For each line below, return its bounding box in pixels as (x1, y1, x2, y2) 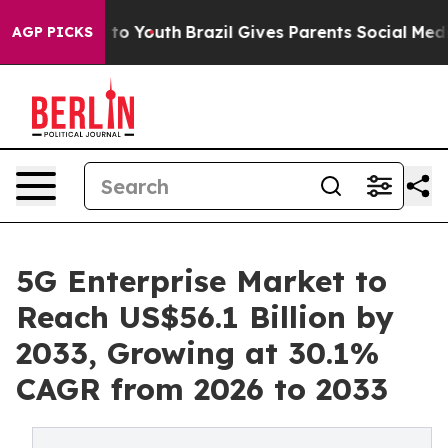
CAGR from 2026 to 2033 (16, 370, 388, 408)
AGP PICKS (12, 23, 93, 41)
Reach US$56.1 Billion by (16, 298, 394, 336)
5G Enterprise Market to (16, 262, 387, 300)
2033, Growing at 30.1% (16, 334, 379, 372)
